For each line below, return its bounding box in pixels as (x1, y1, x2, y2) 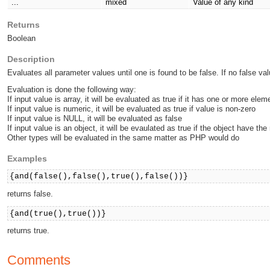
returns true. (7, 226, 49, 236)
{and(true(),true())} (10, 209, 107, 218)
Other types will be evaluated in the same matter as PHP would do (7, 133, 239, 143)
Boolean (7, 34, 36, 43)
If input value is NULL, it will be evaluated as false (7, 114, 182, 124)
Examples (7, 154, 47, 164)
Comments (7, 252, 71, 268)
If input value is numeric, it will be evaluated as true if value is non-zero (7, 104, 256, 114)
